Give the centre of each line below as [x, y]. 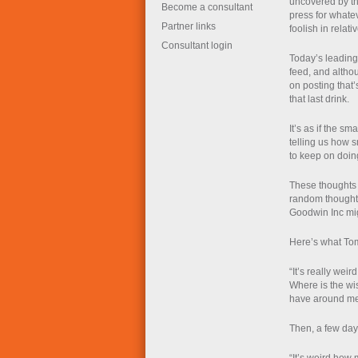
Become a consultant [207, 7]
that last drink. [319, 99]
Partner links [189, 26]
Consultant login [197, 46]
